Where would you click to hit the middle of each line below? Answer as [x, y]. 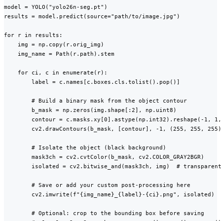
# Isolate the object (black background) [85, 148]
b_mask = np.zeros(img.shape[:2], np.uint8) [90, 110]
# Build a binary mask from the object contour [95, 101]
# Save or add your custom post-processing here [97, 185]
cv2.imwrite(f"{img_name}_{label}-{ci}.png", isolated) [109, 195]
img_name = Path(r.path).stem [59, 54]
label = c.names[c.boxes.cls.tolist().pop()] [92, 82]
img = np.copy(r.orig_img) [54, 45]
